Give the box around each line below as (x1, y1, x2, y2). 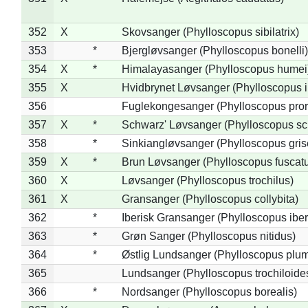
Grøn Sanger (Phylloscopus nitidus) (121, 230, 296, 242)
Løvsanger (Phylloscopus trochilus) (121, 174, 294, 186)
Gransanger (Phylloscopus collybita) (121, 192, 298, 205)
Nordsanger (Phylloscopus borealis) (121, 285, 297, 298)
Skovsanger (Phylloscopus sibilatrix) (121, 25, 299, 38)
